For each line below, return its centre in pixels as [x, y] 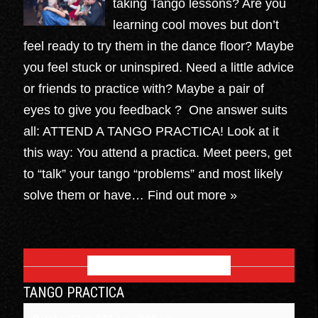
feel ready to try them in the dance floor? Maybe [159, 46]
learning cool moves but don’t [196, 24]
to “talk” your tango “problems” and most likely [153, 174]
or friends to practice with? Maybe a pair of [144, 88]
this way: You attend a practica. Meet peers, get [158, 152]
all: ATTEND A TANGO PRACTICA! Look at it [152, 131]
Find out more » [193, 195]
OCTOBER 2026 [159, 265]
